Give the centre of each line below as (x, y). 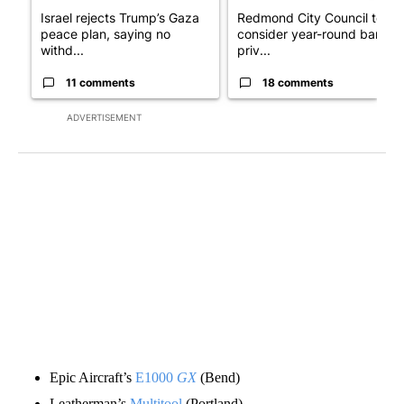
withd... (62, 50)
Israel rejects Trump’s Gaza (120, 18)
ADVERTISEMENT (104, 118)
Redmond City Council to (310, 18)
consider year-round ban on (319, 34)
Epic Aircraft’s (92, 378)
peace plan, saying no (106, 34)
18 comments (298, 83)
